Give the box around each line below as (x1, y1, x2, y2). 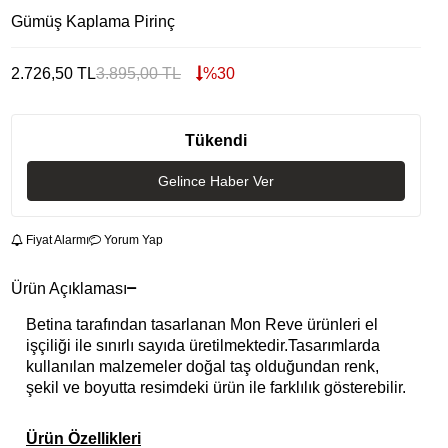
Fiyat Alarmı (23, 233, 89, 248)
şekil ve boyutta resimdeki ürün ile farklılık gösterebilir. (26, 379, 406, 397)
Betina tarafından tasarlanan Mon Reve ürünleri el (26, 316, 378, 334)
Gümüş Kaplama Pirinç (11, 13, 175, 30)
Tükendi (185, 132, 247, 149)
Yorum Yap (101, 233, 163, 248)
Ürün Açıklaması (11, 280, 127, 298)
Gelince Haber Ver (158, 173, 274, 190)
